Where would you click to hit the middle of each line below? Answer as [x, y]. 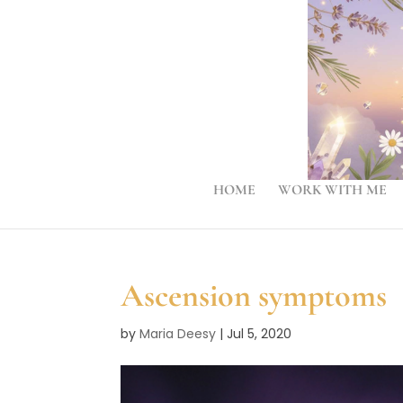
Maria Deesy [178, 334]
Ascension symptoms [254, 296]
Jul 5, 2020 [260, 334]
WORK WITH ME [332, 190]
